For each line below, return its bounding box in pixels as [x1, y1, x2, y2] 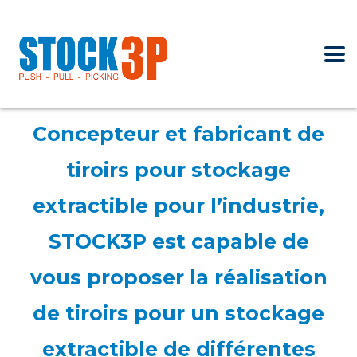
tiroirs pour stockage [66, 158, 291, 182]
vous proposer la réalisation [29, 265, 328, 290]
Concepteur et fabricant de [33, 122, 324, 147]
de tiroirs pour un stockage [33, 301, 324, 326]
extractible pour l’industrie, [33, 194, 324, 218]
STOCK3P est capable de [48, 229, 309, 254]
